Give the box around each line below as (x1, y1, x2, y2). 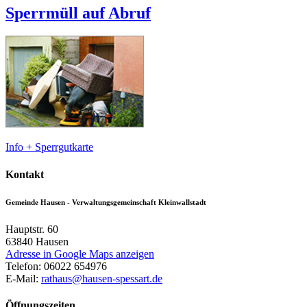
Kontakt (5, 168, 44, 180)
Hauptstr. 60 (5, 223, 58, 235)
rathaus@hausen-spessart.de (41, 272, 162, 284)
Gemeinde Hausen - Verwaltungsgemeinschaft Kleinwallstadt (5, 197, 206, 206)
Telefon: (5, 260, 44, 272)
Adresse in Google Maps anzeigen (5, 247, 154, 260)
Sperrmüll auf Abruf (5, 3, 151, 22)
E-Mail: (5, 272, 41, 284)
